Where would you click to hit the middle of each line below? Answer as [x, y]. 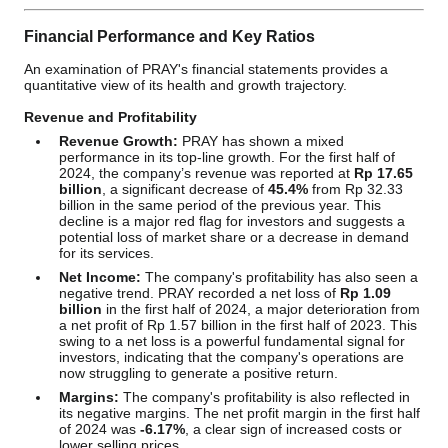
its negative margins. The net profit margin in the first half [239, 413]
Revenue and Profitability [110, 117]
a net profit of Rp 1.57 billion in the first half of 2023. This [238, 325]
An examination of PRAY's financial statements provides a [206, 69]
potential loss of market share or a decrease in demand [234, 237]
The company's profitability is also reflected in [264, 397]
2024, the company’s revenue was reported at [206, 173]
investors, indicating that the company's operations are [231, 357]
